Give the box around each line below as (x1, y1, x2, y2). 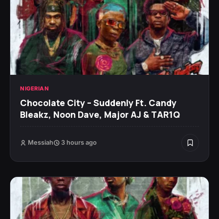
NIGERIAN (20, 85, 49, 92)
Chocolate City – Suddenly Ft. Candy (20, 97, 176, 109)
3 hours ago (60, 139, 97, 147)
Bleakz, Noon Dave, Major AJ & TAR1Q (20, 109, 180, 121)
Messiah (28, 139, 53, 147)
